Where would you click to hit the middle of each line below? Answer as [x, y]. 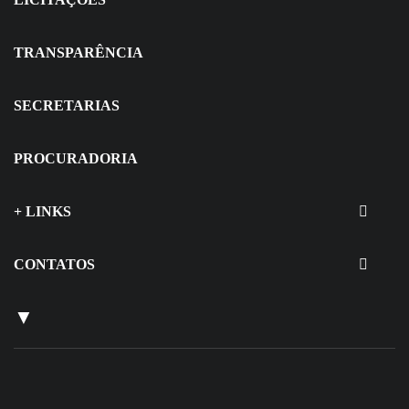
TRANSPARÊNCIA [79, 53]
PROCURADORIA [76, 159]
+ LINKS [42, 212]
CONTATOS [54, 265]
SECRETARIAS [67, 106]
